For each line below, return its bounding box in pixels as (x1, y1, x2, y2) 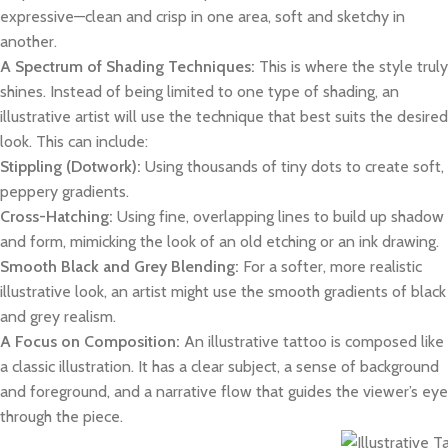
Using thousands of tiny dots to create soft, (141, 156, 444, 176)
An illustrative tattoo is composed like (180, 331, 444, 351)
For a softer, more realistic (239, 256, 422, 276)
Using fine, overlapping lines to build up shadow (113, 206, 444, 226)
